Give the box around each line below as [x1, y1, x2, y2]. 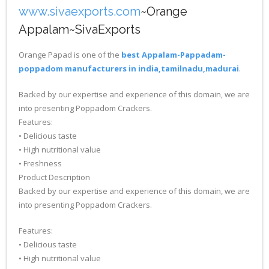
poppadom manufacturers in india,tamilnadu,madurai [19, 63, 239, 74]
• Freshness [19, 158, 62, 169]
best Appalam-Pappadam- [121, 49, 226, 60]
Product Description [19, 172, 90, 183]
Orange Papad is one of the [19, 49, 121, 60]
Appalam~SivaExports [19, 22, 141, 37]
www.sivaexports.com [19, 4, 141, 19]
